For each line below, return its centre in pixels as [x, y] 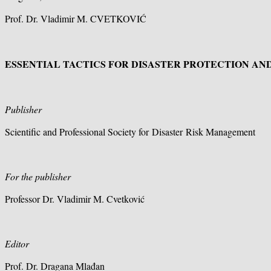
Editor [17, 244]
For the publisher [38, 177]
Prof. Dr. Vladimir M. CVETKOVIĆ [76, 19]
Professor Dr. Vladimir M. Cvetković [75, 199]
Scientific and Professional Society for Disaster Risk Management [130, 132]
